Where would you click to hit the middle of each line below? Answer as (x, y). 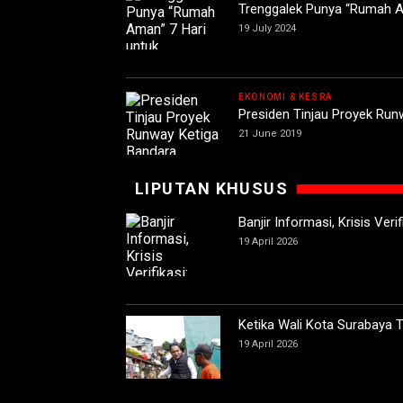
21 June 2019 (270, 134)
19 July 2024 (267, 28)
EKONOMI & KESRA (285, 97)
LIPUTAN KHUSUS (212, 188)
